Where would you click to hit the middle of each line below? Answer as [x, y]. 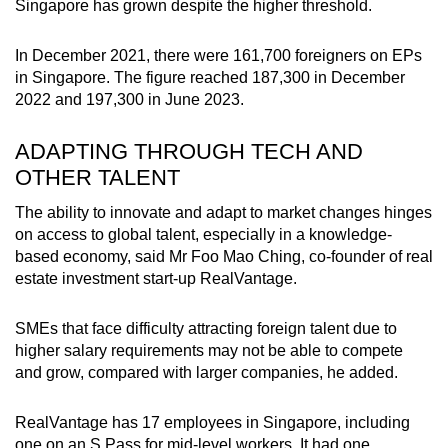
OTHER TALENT [97, 177]
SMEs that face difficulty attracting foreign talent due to [206, 328]
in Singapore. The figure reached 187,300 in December [210, 77]
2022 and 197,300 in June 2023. [129, 99]
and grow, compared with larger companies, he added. [206, 372]
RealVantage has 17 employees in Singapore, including [212, 422]
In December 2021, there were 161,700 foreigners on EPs [218, 55]
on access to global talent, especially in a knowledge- [203, 234]
